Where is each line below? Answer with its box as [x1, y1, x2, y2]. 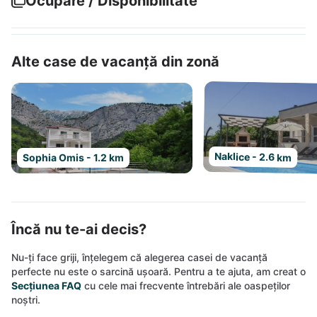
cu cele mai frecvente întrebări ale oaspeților [81, 279, 290, 292]
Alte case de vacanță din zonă [11, 53, 219, 70]
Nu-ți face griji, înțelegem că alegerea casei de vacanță [11, 251, 267, 263]
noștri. [11, 294, 40, 306]
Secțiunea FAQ [11, 279, 81, 292]
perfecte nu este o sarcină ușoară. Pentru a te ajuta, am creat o [11, 265, 306, 277]
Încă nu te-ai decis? [11, 221, 146, 238]
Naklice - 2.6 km [214, 150, 292, 163]
